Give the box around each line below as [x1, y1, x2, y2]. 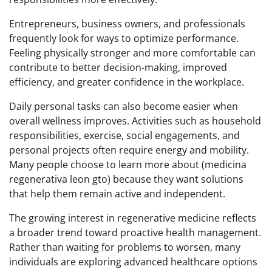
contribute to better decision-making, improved [9, 61, 227, 75]
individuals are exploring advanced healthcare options [9, 255, 257, 269]
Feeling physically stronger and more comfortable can [9, 46, 256, 60]
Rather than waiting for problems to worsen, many [9, 240, 240, 254]
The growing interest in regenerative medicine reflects [9, 211, 256, 225]
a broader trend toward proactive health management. [9, 226, 261, 240]
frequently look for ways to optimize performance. [9, 32, 239, 46]
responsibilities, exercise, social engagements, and [9, 129, 240, 143]
